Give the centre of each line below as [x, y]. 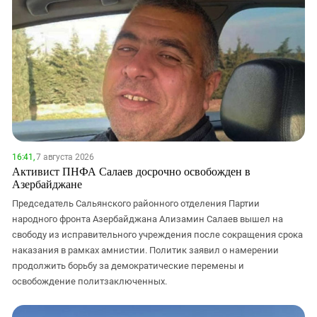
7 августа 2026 [64, 157]
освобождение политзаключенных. [90, 282]
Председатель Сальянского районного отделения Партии [136, 204]
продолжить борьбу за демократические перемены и [128, 266]
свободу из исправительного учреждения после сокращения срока [157, 235]
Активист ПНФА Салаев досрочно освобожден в [131, 171]
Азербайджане [47, 184]
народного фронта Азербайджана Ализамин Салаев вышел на [148, 219]
